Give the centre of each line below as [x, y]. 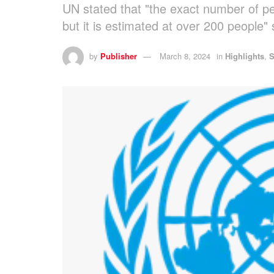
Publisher [119, 56]
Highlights [245, 56]
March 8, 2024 [185, 56]
